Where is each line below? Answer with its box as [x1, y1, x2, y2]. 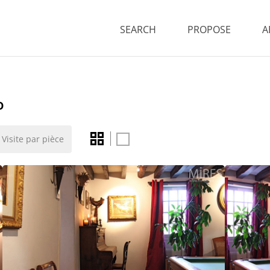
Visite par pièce [2, 133, 64, 145]
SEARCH [120, 23, 156, 36]
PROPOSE [187, 23, 231, 36]
